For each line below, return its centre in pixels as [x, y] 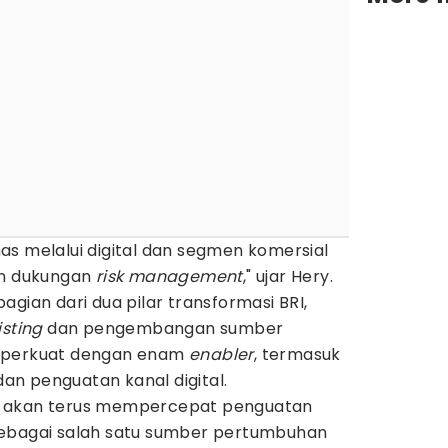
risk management [169, 276]
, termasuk [297, 354]
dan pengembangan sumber [165, 328]
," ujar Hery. [288, 276]
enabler [221, 354]
